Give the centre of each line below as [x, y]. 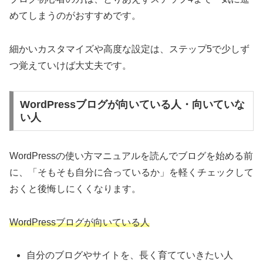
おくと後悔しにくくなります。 [75, 188]
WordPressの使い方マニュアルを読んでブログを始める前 [131, 156]
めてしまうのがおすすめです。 [75, 16]
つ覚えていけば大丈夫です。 [70, 66]
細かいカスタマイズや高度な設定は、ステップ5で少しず [129, 49]
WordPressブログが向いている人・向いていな [132, 104]
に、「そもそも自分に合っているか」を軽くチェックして [131, 172]
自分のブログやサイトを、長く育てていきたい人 [130, 255]
